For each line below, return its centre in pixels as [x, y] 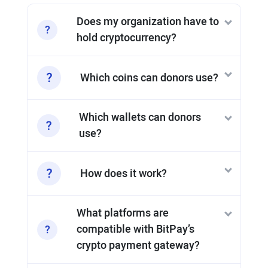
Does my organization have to [147, 22]
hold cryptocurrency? [126, 38]
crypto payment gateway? [138, 246]
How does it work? [123, 173]
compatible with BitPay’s [135, 229]
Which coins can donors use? [149, 78]
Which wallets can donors [140, 118]
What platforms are [122, 213]
